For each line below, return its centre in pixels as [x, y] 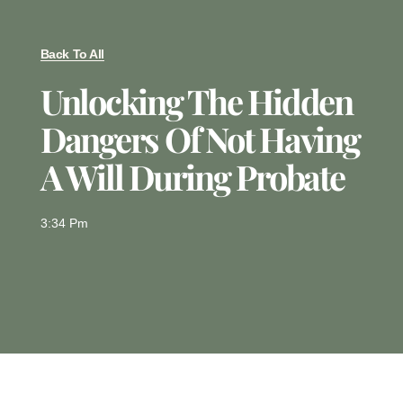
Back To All [72, 54]
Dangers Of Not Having [200, 139]
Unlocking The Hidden [196, 102]
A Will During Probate [192, 177]
